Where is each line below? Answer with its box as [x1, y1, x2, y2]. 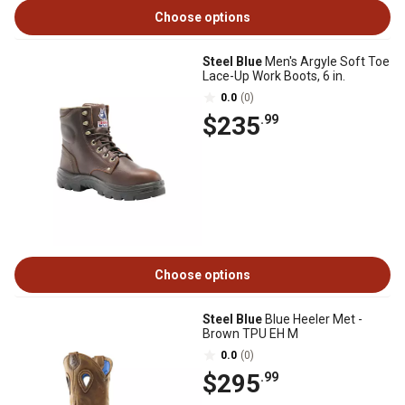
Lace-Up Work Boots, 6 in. [202, 69, 345, 83]
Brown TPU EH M [202, 326, 298, 341]
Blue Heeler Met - [262, 312, 363, 326]
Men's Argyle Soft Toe [262, 54, 390, 69]
